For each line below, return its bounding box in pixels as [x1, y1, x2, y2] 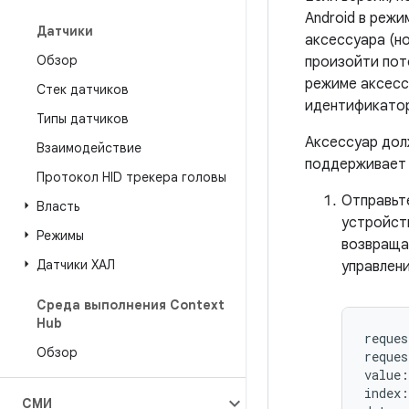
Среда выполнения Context [37, 297, 225, 313]
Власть [37, 198, 79, 215]
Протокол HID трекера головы [37, 169, 226, 185]
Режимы [37, 227, 84, 244]
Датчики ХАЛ [37, 257, 115, 273]
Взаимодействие [37, 140, 142, 156]
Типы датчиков [37, 110, 129, 127]
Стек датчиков [37, 81, 129, 98]
